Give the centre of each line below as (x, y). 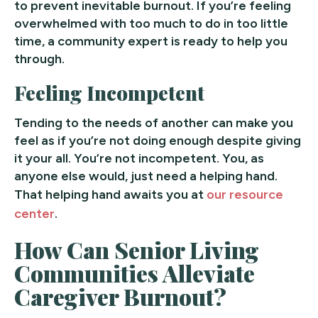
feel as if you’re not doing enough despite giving (158, 140)
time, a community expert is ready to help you (151, 41)
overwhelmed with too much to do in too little (151, 23)
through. (39, 59)
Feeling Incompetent (110, 92)
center (34, 213)
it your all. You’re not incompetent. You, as (139, 158)
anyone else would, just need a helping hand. (146, 176)
